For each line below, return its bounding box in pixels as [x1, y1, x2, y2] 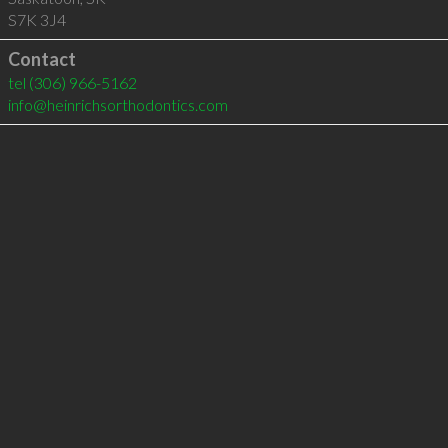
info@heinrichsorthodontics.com [7, 95, 228, 114]
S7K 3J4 [7, 10, 66, 29]
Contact [7, 48, 76, 70]
